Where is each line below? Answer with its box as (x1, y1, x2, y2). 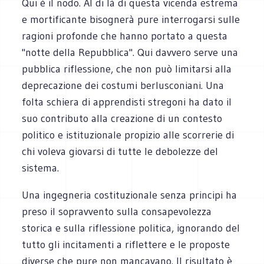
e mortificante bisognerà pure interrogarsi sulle (22, 12, 240, 26)
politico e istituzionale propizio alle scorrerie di (22, 128, 235, 141)
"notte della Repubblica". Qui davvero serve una (22, 45, 239, 59)
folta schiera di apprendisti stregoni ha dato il (22, 95, 232, 108)
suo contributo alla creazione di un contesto (22, 111, 223, 125)
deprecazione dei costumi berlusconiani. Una (22, 78, 225, 92)
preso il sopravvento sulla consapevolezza (22, 204, 212, 218)
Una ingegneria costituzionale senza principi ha (22, 188, 237, 202)
